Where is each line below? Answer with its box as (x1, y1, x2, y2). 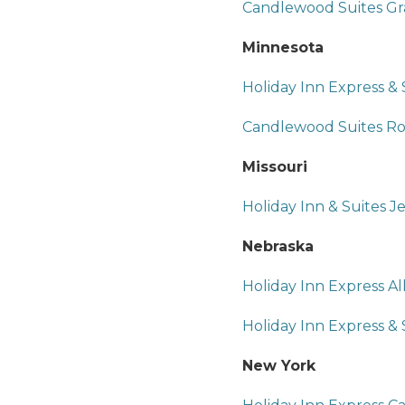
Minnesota (242, 38, 324, 56)
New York (242, 356, 316, 374)
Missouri (242, 157, 307, 175)
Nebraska (242, 237, 314, 255)
